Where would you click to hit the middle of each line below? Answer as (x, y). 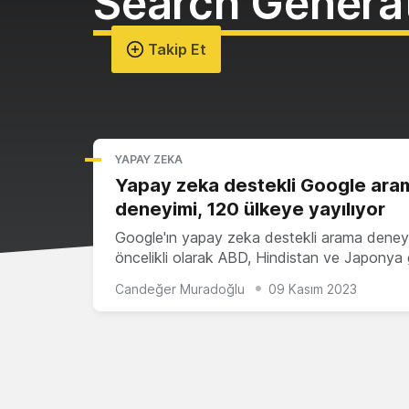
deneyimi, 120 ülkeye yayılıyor (250, 209)
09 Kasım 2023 (313, 288)
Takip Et (175, 49)
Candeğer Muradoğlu (180, 288)
